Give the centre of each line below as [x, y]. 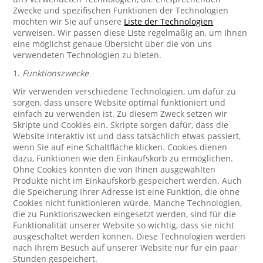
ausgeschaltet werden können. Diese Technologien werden [129, 236]
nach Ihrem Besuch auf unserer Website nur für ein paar [126, 247]
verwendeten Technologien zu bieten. [87, 55]
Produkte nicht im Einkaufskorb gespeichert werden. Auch [128, 181]
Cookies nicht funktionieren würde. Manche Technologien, [128, 203]
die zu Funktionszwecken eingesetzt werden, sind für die [125, 214]
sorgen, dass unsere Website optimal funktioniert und [119, 102]
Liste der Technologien [169, 21]
